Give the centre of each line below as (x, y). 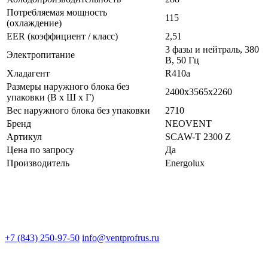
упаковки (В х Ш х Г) (50, 97)
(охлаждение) (34, 23)
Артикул (24, 136)
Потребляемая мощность (57, 12)
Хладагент (28, 73)
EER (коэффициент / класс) (62, 36)
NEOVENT (188, 123)
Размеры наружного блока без (68, 86)
